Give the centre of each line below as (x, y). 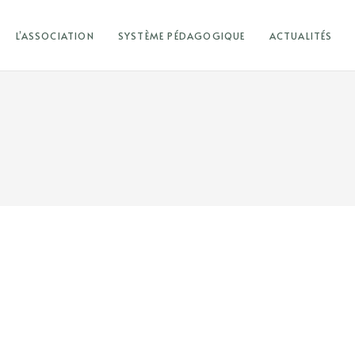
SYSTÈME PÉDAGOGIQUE (181, 36)
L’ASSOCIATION (55, 36)
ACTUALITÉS (301, 36)
